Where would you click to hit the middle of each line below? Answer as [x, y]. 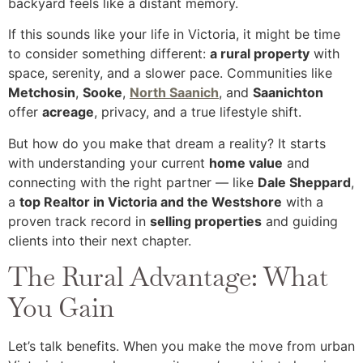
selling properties [206, 221]
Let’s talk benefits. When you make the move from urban [181, 346]
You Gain [61, 308]
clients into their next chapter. [100, 240]
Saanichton [288, 93]
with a [303, 201]
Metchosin [42, 93]
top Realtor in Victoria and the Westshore [151, 201]
